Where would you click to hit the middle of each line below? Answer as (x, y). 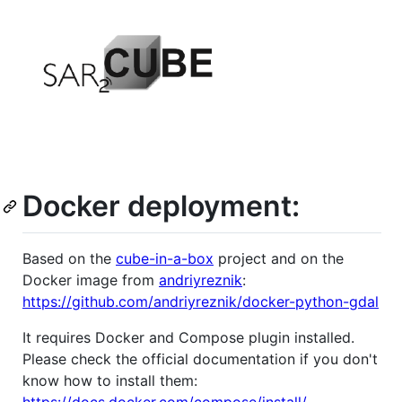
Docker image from (91, 280)
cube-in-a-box (165, 259)
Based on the (69, 259)
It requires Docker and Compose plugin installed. (188, 338)
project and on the (279, 259)
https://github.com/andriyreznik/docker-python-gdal (201, 302)
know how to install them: (110, 381)
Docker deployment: (161, 205)
